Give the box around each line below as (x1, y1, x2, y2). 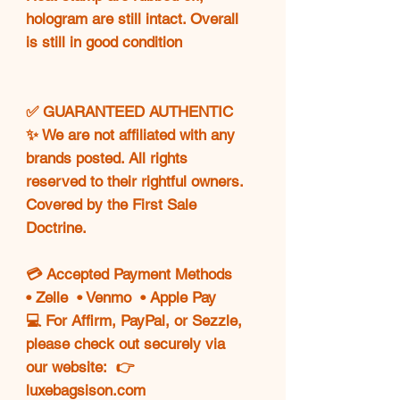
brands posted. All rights (26, 148, 187, 167)
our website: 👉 (26, 357, 135, 376)
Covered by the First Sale (26, 195, 196, 213)
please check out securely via (26, 334, 225, 353)
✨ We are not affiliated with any (26, 125, 235, 144)
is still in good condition (26, 32, 182, 51)
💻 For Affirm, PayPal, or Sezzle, (26, 311, 242, 329)
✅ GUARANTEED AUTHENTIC (26, 102, 233, 121)
